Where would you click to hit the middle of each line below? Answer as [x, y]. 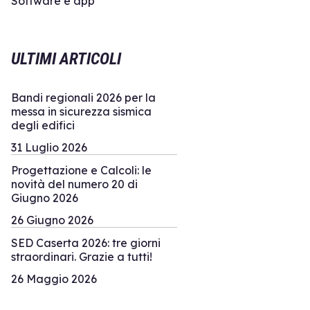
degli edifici [43, 125]
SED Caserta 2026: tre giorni [86, 243]
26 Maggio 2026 [54, 279]
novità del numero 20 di [74, 184]
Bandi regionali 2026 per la [83, 97]
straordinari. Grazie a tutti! [82, 256]
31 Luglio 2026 [49, 147]
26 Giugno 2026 [52, 220]
